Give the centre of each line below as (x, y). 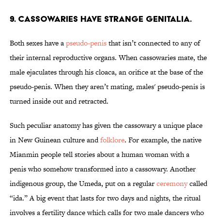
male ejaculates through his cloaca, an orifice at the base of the (106, 72)
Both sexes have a (38, 43)
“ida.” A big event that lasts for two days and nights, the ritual (105, 198)
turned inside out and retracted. (59, 101)
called (197, 184)
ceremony (172, 184)
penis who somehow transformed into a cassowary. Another (103, 169)
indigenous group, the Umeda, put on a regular (83, 184)
